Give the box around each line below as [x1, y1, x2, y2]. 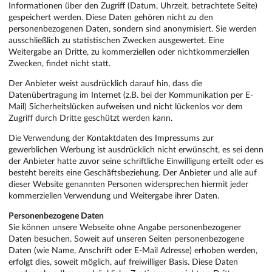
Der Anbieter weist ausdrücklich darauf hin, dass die [8, 78, 202, 89]
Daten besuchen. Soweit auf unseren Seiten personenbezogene [8, 233, 244, 244]
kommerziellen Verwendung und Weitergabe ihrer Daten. [8, 190, 219, 201]
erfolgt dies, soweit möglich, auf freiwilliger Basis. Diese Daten [8, 256, 238, 267]
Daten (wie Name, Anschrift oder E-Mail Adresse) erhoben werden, [8, 245, 257, 256]
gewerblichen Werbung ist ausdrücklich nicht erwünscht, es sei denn [8, 144, 263, 155]
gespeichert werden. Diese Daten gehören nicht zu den [8, 12, 213, 22]
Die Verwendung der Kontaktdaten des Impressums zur [8, 132, 214, 143]
